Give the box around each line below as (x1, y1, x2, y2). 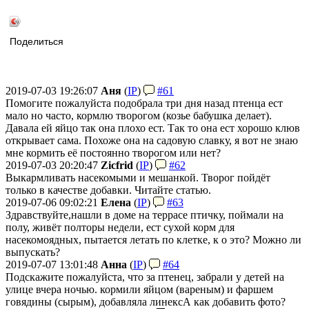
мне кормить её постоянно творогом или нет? (6, 146, 221, 159)
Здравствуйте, (6, 208, 71, 221)
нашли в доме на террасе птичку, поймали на (71, 208, 283, 221)
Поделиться (10, 36, 63, 47)
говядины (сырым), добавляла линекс (6, 295, 183, 308)
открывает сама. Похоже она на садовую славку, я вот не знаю (6, 134, 298, 146)
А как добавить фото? (183, 295, 286, 308)
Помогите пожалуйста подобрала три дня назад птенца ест (6, 97, 283, 109)
